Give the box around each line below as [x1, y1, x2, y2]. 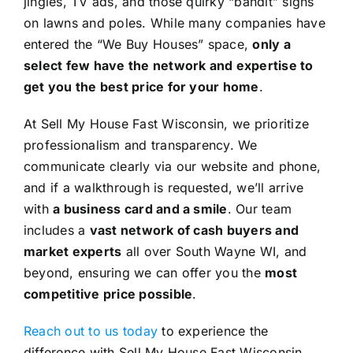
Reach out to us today [23, 322, 158, 339]
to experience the [158, 322, 269, 339]
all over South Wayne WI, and [121, 243, 307, 259]
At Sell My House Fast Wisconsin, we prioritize [23, 115, 310, 132]
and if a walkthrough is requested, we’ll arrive [23, 179, 304, 195]
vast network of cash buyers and [89, 221, 299, 238]
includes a [23, 221, 90, 238]
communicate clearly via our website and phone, [23, 158, 321, 174]
